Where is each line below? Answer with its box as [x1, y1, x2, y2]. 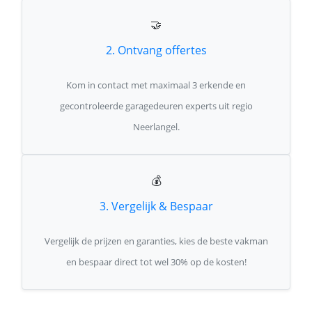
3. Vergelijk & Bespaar [99, 198, 213, 214]
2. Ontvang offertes [105, 42, 207, 58]
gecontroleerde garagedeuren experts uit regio [59, 100, 253, 112]
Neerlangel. [132, 120, 180, 133]
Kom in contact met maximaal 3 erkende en [66, 79, 246, 91]
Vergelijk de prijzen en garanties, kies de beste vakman [44, 235, 268, 247]
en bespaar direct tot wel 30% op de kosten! [65, 256, 247, 268]
